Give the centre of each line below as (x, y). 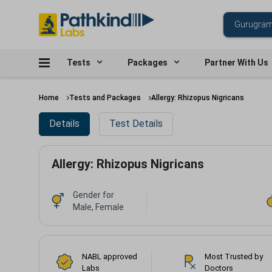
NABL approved (110, 256)
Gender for (93, 195)
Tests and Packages (105, 98)
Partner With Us (236, 63)
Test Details (136, 124)
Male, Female (98, 207)
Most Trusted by (234, 256)
